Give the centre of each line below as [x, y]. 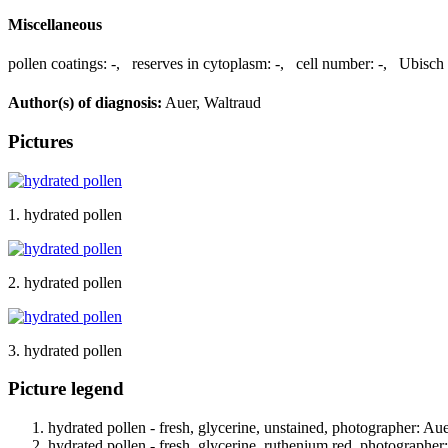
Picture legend [66, 389]
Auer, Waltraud [211, 103]
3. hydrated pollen [65, 350]
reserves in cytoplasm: [201, 63]
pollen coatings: [57, 63]
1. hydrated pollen [65, 214]
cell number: [335, 63]
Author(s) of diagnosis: [85, 103]
